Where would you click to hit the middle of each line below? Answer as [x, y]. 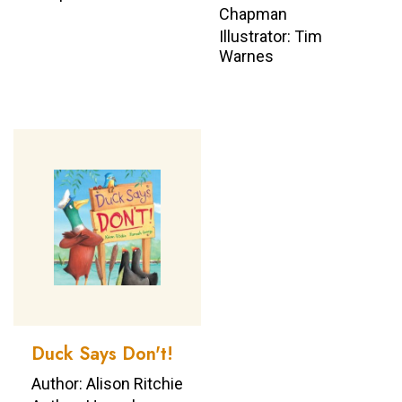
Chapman [253, 13]
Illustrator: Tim [271, 36]
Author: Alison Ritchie [107, 384]
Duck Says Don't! [102, 354]
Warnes [246, 56]
